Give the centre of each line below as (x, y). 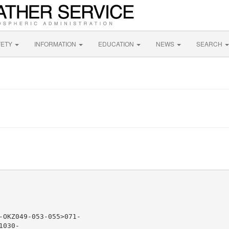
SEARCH (210, 44)
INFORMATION (56, 44)
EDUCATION (117, 44)
